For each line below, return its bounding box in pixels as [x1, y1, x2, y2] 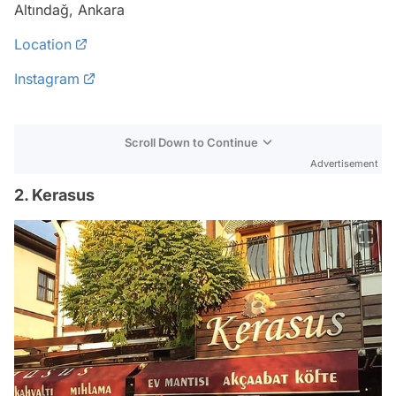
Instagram [14, 69, 80, 88]
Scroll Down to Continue [125, 134, 258, 149]
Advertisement [310, 156, 378, 170]
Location [14, 34, 72, 53]
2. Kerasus [14, 185, 95, 204]
